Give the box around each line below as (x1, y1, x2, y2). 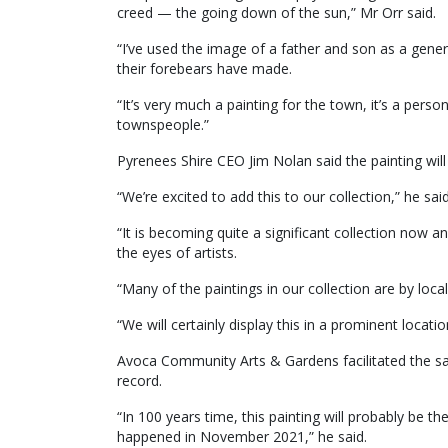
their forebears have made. (117, 58, 292, 78)
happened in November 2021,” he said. (117, 426, 367, 446)
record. (117, 370, 162, 390)
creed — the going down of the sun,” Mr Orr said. (117, 2, 436, 22)
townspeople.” (117, 114, 209, 134)
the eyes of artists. (117, 242, 237, 262)
